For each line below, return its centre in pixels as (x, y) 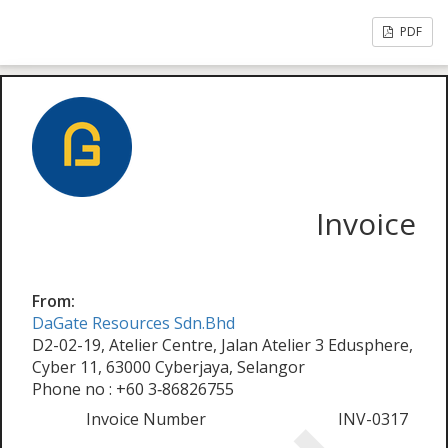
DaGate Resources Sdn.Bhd (133, 323)
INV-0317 (373, 419)
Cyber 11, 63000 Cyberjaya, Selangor (168, 367)
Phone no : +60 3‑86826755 (133, 389)
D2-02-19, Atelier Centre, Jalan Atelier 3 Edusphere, (222, 345)
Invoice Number (146, 419)
